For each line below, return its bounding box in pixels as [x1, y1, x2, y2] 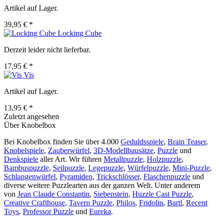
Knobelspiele [4, 146, 44, 155]
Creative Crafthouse [4, 199, 65, 207]
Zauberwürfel [48, 146, 90, 155]
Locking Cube [58, 29, 102, 38]
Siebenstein [93, 190, 128, 199]
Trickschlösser [96, 172, 139, 181]
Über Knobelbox [4, 121, 56, 130]
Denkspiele [4, 155, 38, 164]
